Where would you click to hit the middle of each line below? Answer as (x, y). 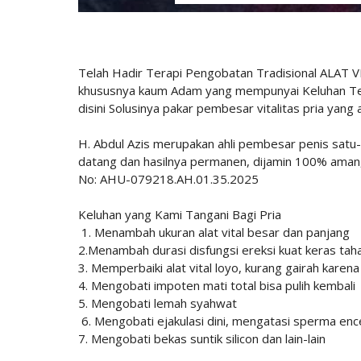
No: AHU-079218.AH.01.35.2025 (168, 179)
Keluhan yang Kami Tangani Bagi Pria (180, 215)
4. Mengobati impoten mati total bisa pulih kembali (218, 286)
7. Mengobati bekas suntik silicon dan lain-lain (202, 339)
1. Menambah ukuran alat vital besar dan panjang (216, 232)
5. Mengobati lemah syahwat (158, 303)
